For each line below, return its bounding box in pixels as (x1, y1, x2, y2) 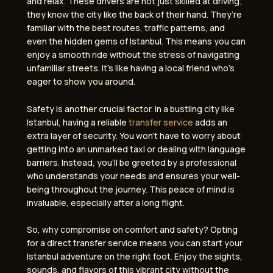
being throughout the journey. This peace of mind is (27, 183, 235, 195)
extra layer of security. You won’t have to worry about (27, 129, 241, 141)
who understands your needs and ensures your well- (27, 169, 240, 182)
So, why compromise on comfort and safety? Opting (27, 224, 238, 236)
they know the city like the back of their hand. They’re (27, 9, 242, 21)
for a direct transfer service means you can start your (27, 237, 243, 249)
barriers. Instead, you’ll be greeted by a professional (27, 156, 236, 168)
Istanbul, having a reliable (27, 116, 129, 128)
